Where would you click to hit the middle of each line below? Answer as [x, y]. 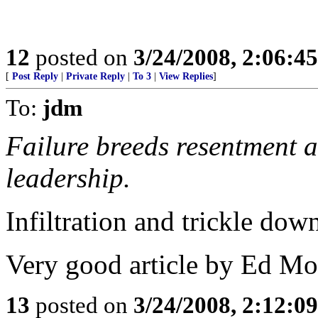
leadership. [68, 178]
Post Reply [35, 76]
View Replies [186, 76]
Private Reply [95, 76]
